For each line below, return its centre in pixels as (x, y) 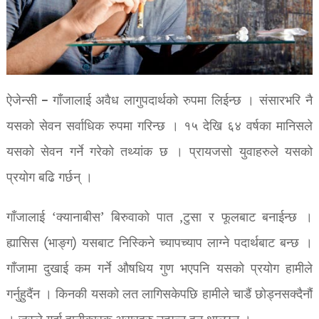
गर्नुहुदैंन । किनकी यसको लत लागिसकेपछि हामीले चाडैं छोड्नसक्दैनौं (159, 295)
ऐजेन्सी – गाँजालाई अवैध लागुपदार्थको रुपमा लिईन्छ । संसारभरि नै (159, 101)
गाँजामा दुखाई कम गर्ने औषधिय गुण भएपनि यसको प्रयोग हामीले (159, 269)
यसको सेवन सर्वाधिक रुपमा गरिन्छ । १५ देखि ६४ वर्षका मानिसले (159, 127)
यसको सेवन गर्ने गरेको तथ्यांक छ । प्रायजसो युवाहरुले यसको (159, 152)
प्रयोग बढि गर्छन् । (49, 178)
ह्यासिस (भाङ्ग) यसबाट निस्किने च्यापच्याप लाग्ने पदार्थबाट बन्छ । (159, 244)
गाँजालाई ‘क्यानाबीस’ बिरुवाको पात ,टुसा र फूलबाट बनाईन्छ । (159, 218)
